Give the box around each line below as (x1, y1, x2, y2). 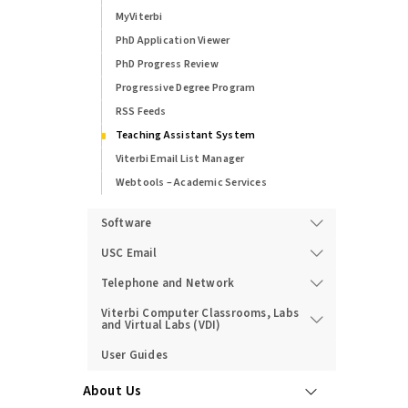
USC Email (100, 244, 158, 261)
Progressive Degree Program (115, 79, 256, 96)
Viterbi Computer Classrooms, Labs (100, 304, 300, 321)
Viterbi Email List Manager (115, 150, 245, 167)
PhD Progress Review (115, 56, 219, 72)
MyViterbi (115, 8, 163, 25)
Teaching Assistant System (115, 127, 256, 143)
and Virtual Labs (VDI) (100, 316, 221, 333)
